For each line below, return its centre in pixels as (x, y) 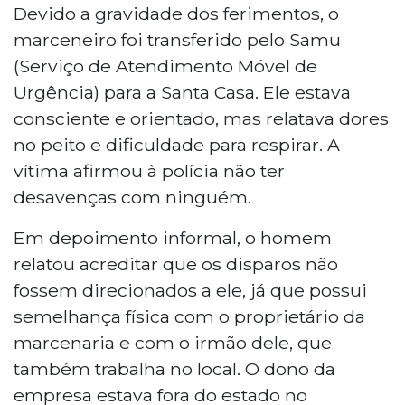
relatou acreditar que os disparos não (176, 264)
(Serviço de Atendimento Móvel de (165, 66)
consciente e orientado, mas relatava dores (201, 118)
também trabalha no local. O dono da (174, 368)
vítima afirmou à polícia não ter (149, 170)
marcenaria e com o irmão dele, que (173, 342)
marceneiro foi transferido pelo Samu (177, 39)
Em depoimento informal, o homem (173, 237)
